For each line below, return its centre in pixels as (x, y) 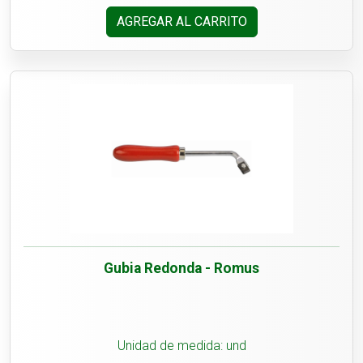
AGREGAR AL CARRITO (181, 22)
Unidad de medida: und (181, 346)
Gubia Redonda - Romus (181, 269)
